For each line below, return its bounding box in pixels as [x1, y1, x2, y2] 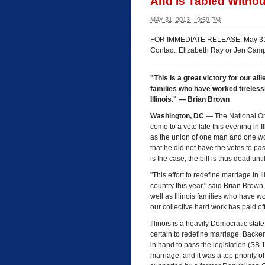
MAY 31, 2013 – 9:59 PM [150, 16, 221, 23]
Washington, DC [150, 111, 204, 120]
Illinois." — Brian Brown [150, 95, 230, 104]
